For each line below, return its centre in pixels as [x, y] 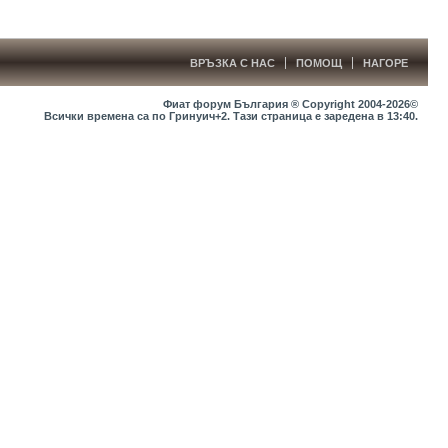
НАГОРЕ [385, 63]
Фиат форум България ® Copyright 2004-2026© [290, 104]
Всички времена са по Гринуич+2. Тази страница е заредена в [215, 116]
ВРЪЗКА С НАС [232, 63]
